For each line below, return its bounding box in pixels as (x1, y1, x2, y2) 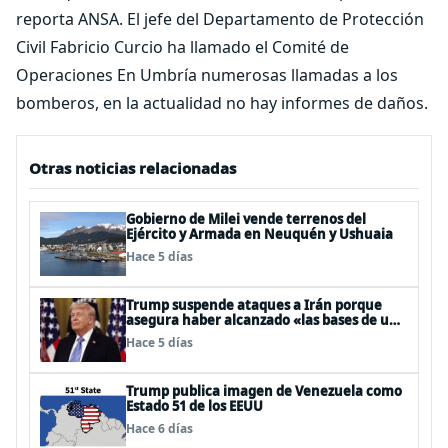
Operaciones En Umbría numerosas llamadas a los (16, 64, 398, 86)
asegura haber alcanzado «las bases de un (126, 311, 398, 329)
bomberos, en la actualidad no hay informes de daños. (16, 92, 428, 114)
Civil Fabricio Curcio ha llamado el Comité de (16, 36, 349, 58)
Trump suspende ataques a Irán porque (126, 296, 382, 314)
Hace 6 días (126, 420, 193, 437)
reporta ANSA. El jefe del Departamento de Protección (16, 8, 424, 30)
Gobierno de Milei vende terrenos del (126, 210, 366, 228)
